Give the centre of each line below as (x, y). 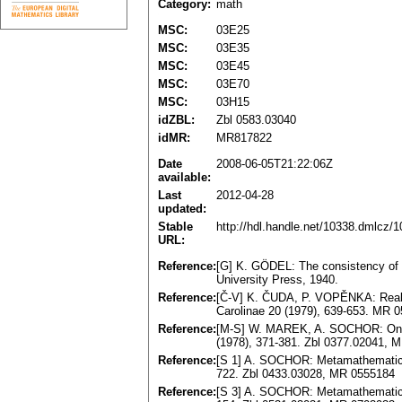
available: (184, 178)
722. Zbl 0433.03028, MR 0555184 (306, 374)
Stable (175, 227)
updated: (182, 209)
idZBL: (176, 120)
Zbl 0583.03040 (256, 120)
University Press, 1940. (277, 280)
